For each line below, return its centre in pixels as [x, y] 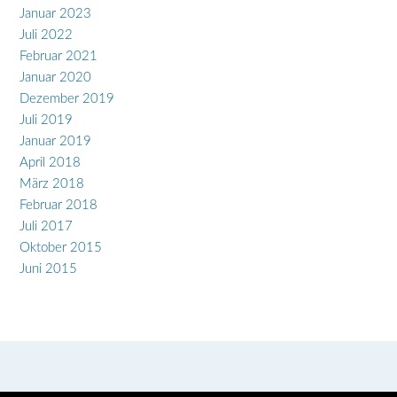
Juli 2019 [46, 120]
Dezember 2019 [67, 98]
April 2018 [50, 162]
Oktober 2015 [61, 247]
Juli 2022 [46, 35]
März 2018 [52, 183]
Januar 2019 [55, 141]
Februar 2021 [58, 56]
